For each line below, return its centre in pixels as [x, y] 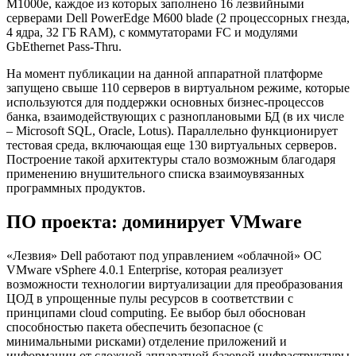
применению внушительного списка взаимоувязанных [155, 173]
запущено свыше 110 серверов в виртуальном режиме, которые [178, 87]
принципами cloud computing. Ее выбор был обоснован [156, 312]
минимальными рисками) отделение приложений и [147, 341]
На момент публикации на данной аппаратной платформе [164, 73]
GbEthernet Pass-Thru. [64, 46]
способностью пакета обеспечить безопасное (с [135, 327]
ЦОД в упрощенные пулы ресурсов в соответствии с [150, 298]
